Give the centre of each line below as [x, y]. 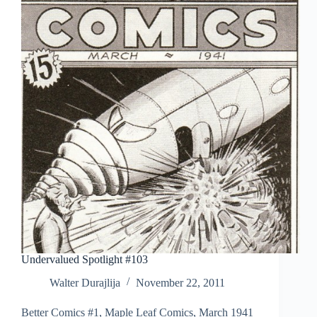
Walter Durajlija [85, 283]
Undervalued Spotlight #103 [85, 260]
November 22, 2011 [180, 283]
